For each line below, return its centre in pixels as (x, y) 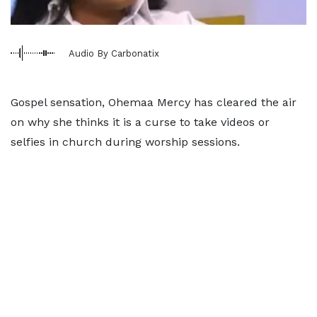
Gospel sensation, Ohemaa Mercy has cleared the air (154, 102)
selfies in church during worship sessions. (125, 142)
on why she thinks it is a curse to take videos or (140, 122)
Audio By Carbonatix (114, 53)
